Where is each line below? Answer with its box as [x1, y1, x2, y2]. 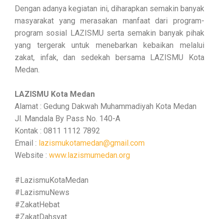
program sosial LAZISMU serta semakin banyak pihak [15, 28, 204, 38]
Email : [15, 138, 39, 148]
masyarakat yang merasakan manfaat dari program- [15, 16, 204, 25]
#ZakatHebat [15, 199, 60, 209]
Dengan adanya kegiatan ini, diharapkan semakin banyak [15, 3, 204, 13]
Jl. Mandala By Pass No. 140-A [15, 114, 120, 124]
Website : [15, 151, 49, 160]
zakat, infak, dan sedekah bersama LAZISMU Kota [15, 52, 204, 62]
